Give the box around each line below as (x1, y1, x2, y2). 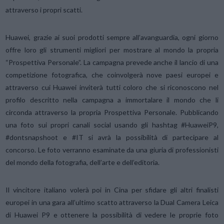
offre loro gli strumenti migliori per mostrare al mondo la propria (5, 45, 218, 54)
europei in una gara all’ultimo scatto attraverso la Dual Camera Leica (5, 198, 218, 207)
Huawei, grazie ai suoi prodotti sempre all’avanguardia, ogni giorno (5, 33, 218, 42)
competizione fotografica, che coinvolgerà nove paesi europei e (5, 70, 218, 79)
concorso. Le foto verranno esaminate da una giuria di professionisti (5, 145, 218, 154)
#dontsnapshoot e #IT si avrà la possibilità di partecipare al (5, 133, 218, 142)
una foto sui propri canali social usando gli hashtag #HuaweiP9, (5, 120, 218, 129)
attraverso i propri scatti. (5, 5, 83, 14)
